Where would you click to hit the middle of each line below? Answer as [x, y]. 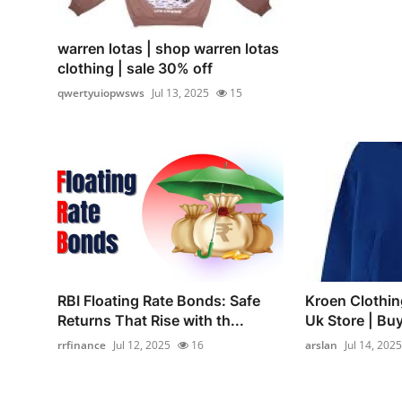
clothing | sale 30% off [135, 69]
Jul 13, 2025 [180, 93]
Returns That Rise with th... [151, 321]
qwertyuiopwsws [101, 93]
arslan [321, 345]
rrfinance [82, 345]
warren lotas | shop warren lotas [168, 49]
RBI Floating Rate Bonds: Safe [159, 301]
